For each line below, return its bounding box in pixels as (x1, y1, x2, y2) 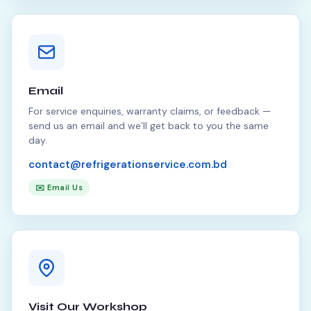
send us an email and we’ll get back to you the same (28, 119, 269, 132)
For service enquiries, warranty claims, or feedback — (28, 105, 271, 117)
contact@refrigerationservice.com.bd (28, 158, 227, 171)
